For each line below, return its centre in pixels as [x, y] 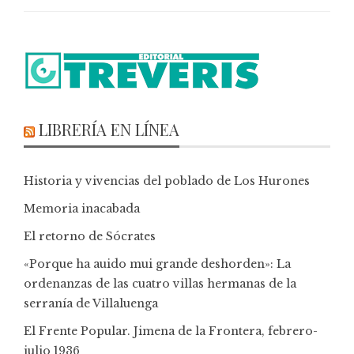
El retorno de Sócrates [90, 236]
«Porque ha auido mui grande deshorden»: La [157, 264]
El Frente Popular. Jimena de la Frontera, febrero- [171, 331]
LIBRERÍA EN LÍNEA [109, 129]
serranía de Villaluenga [91, 303]
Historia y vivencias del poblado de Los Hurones [167, 181]
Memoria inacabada [82, 208]
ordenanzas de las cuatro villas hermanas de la [160, 283]
